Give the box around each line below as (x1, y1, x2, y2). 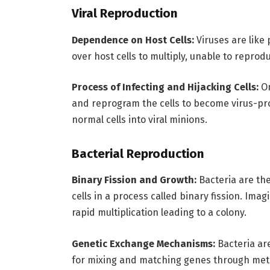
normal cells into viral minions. (71, 114, 207, 126)
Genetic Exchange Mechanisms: (71, 237, 215, 250)
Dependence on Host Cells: (71, 34, 194, 46)
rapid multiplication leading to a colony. (71, 207, 246, 219)
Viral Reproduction (71, 6, 178, 21)
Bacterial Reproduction (71, 146, 204, 161)
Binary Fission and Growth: (71, 174, 196, 186)
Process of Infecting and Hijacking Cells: (71, 81, 259, 93)
